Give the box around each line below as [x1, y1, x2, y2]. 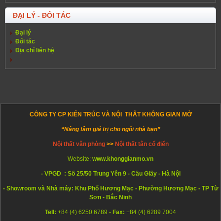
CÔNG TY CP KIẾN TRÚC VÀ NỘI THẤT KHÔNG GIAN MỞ [29, 110, 192, 118]
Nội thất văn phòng [52, 140, 107, 147]
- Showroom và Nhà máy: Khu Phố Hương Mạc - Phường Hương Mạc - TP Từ [2, 184, 219, 192]
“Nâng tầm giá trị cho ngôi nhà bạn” [61, 125, 160, 133]
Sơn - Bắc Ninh [89, 193, 132, 201]
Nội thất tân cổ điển [114, 140, 169, 147]
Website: [68, 155, 92, 162]
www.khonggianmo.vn [92, 155, 153, 162]
